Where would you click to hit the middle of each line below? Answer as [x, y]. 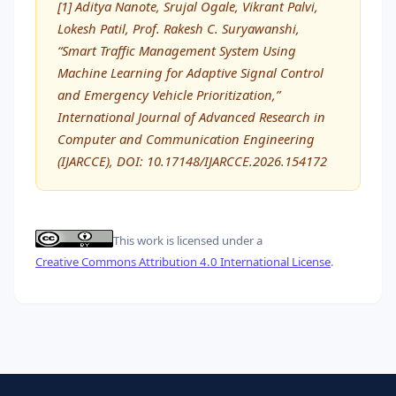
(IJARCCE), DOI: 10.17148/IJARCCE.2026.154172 [192, 160]
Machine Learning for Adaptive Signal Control [190, 72]
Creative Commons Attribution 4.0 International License [183, 261]
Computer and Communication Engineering [186, 138]
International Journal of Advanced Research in [191, 116]
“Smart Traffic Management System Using [177, 50]
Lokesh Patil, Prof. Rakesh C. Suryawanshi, [179, 28]
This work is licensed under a [188, 241]
